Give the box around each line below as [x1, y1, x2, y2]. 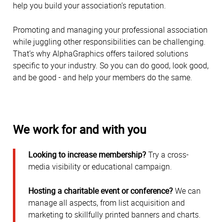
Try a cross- [146, 149, 189, 161]
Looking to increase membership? [28, 149, 146, 161]
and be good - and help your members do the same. [13, 71, 192, 83]
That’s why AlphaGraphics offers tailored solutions [13, 48, 188, 59]
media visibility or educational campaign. [28, 161, 174, 172]
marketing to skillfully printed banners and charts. [28, 209, 201, 220]
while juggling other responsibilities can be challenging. [13, 36, 206, 47]
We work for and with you [13, 121, 146, 137]
